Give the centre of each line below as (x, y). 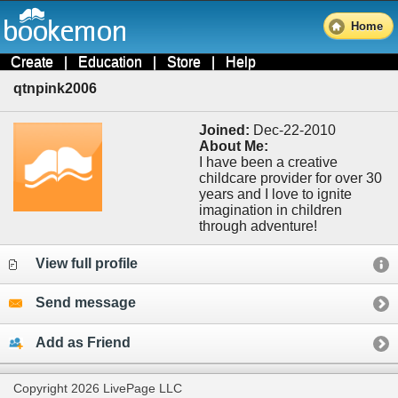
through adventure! (258, 226)
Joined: (224, 130)
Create (32, 62)
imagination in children (270, 210)
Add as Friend (83, 342)
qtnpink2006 (55, 89)
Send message (86, 303)
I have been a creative (268, 162)
